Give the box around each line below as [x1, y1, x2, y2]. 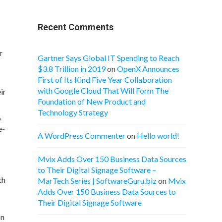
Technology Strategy [38, 108, 108, 117]
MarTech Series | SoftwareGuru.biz [38, 176, 157, 185]
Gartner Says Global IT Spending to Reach [38, 53, 179, 62]
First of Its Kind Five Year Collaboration [38, 75, 172, 84]
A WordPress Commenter [38, 131, 125, 140]
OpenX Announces [117, 64, 179, 73]
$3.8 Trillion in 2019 [38, 64, 106, 73]
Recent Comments [38, 22, 113, 32]
